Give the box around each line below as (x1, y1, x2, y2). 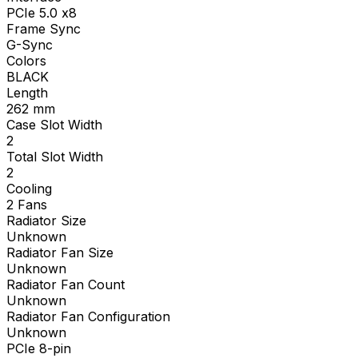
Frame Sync (6, 20, 81, 37)
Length (6, 84, 48, 101)
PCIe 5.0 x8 (6, 4, 77, 21)
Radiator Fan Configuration (6, 308, 170, 324)
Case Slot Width (6, 116, 102, 133)
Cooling (6, 180, 52, 197)
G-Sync (6, 36, 53, 53)
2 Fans (6, 196, 47, 213)
